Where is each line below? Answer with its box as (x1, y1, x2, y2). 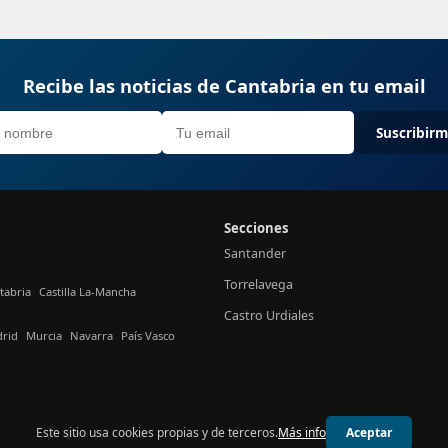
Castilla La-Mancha (39, 283, 136, 299)
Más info (278, 424, 326, 441)
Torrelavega (224, 276, 293, 293)
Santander (224, 245, 286, 262)
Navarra (70, 327, 113, 343)
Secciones (224, 219, 289, 237)
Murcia (26, 327, 62, 343)
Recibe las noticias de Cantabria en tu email (22, 73, 426, 98)
